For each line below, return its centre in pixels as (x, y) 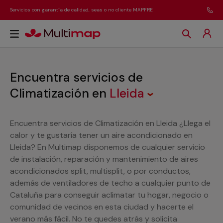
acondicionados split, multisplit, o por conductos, (100, 171)
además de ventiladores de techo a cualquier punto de (110, 183)
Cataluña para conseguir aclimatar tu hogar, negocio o (109, 195)
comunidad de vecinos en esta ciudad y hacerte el (102, 207)
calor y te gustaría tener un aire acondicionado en (101, 135)
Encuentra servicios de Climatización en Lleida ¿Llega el (110, 123)
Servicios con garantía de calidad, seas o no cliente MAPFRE (81, 10)
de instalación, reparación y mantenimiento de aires (104, 159)
